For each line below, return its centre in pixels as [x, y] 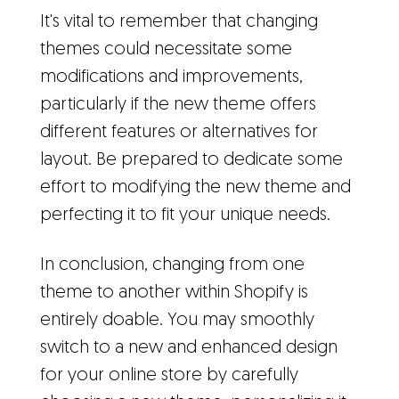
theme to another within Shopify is [174, 293]
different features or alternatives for [179, 132]
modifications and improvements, [171, 77]
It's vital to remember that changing [179, 22]
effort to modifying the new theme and [195, 187]
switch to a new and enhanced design [189, 348]
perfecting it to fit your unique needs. [185, 215]
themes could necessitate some [166, 49]
